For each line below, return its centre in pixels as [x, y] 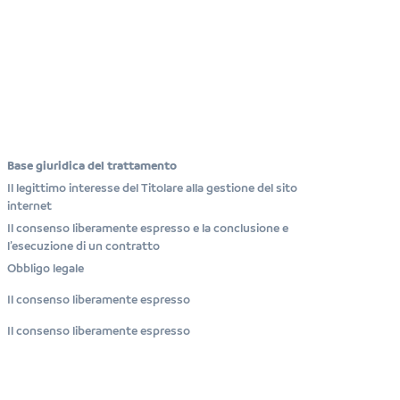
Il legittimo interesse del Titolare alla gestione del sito [153, 188]
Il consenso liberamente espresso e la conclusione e [148, 228]
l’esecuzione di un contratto [84, 246]
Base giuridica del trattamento [92, 166]
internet [30, 206]
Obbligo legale [46, 268]
